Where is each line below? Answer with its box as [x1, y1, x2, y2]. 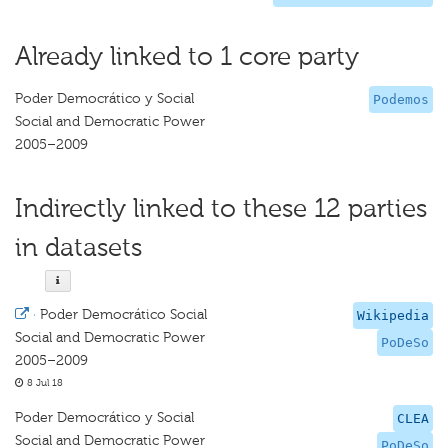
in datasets [15, 232, 142, 263]
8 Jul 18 [24, 377, 63, 389]
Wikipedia [357, 308, 429, 323]
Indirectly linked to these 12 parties [15, 193, 427, 224]
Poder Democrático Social [40, 306, 207, 323]
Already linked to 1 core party [15, 41, 359, 72]
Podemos [373, 92, 429, 107]
